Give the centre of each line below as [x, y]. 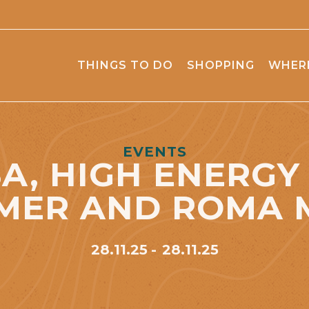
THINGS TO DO [125, 65]
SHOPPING [221, 65]
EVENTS [154, 152]
